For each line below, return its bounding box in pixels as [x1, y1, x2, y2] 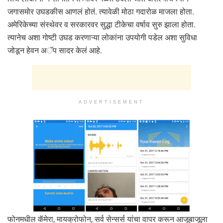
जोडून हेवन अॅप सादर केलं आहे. [7, 45, 102, 55]
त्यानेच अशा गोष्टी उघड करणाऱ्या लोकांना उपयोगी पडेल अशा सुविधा [7, 32, 197, 42]
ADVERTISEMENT [79, 99, 144, 105]
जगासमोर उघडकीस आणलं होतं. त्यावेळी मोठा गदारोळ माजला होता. [7, 6, 194, 16]
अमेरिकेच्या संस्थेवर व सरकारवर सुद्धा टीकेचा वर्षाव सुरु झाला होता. [7, 19, 196, 29]
